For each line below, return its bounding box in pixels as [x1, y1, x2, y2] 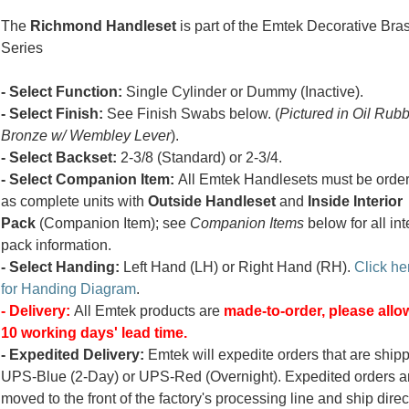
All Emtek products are [69, 303, 224, 320]
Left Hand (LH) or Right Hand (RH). [119, 259, 354, 276]
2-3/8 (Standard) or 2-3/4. [116, 150, 282, 166]
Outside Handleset [147, 194, 276, 210]
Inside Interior [307, 194, 403, 210]
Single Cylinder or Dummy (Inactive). [121, 84, 363, 100]
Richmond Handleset [29, 18, 176, 35]
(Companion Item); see [35, 215, 190, 232]
